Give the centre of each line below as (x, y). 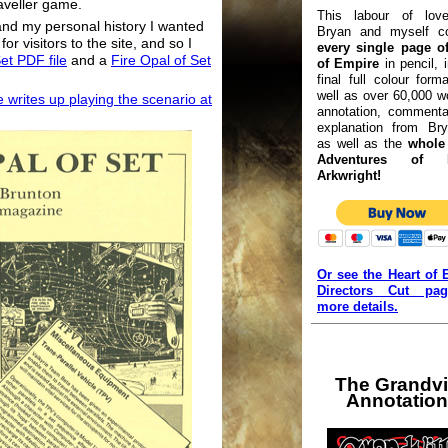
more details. (357, 306)
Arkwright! (349, 175)
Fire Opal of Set (161, 60)
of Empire (348, 63)
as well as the (362, 143)
